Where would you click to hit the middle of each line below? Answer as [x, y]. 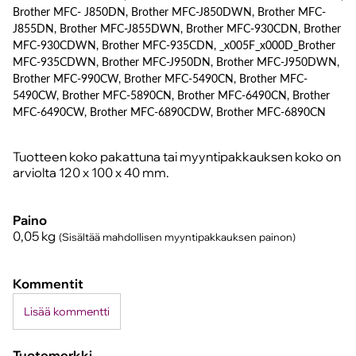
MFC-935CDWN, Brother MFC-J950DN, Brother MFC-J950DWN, [176, 62]
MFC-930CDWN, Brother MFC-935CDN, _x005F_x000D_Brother [174, 46]
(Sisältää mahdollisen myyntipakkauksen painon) [177, 236]
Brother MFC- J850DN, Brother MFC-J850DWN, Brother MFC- [169, 12]
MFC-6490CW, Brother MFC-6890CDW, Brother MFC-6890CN [169, 112]
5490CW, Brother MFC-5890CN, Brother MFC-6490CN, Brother [171, 96]
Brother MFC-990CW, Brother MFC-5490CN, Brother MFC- [160, 79]
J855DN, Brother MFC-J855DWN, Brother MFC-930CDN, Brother [177, 29]
